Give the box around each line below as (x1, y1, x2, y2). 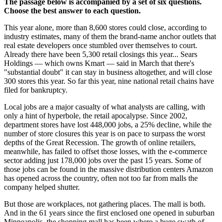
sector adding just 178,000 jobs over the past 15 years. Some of (4, 156, 201, 165)
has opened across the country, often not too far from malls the (4, 174, 198, 182)
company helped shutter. (4, 183, 80, 191)
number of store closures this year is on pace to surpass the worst (4, 129, 205, 138)
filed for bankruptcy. (4, 86, 67, 94)
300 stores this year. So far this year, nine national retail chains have (4, 77, 214, 85)
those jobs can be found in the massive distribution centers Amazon (4, 165, 213, 173)
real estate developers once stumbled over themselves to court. (4, 41, 197, 50)
